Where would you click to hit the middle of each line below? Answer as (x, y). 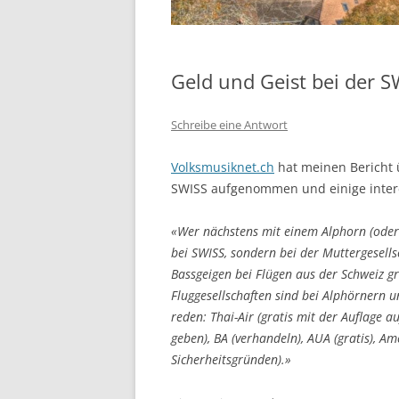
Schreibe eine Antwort (229, 124)
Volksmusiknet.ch (223, 167)
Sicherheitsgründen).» (231, 359)
